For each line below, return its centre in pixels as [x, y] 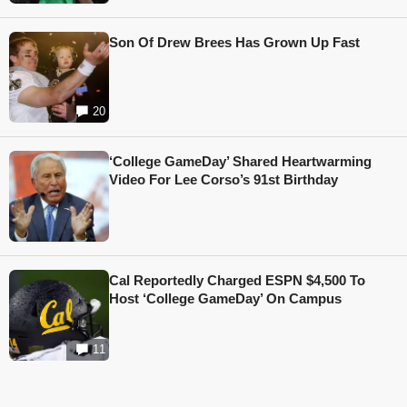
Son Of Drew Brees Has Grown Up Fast [234, 43]
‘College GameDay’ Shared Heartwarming [240, 162]
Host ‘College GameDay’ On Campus [225, 299]
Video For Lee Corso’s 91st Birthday [223, 180]
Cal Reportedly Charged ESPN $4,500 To [237, 281]
